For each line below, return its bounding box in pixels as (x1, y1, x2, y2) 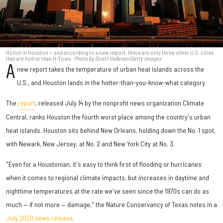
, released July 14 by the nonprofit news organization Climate (35, 99, 204, 107)
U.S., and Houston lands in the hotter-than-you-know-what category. (17, 78, 207, 87)
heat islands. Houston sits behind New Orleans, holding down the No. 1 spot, (6, 126, 216, 134)
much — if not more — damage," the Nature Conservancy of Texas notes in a (6, 200, 217, 209)
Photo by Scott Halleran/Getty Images (74, 55, 161, 62)
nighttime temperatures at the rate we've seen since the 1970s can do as (6, 187, 209, 195)
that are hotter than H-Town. (6, 55, 74, 62)
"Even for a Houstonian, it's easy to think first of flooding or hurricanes (6, 160, 202, 168)
